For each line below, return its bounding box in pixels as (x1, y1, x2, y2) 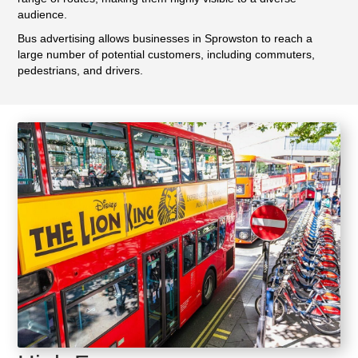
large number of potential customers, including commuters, (18, 48, 316, 62)
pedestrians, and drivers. (18, 64, 144, 78)
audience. (18, 8, 68, 22)
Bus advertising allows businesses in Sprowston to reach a (18, 32, 313, 46)
